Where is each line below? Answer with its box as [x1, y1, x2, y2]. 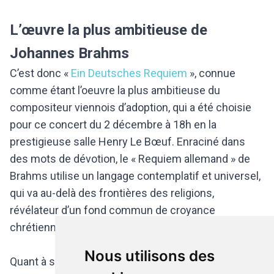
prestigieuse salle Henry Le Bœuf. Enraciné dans [10, 135, 245, 149]
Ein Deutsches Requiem [71, 67, 187, 80]
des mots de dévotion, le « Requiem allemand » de [10, 152, 250, 166]
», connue [187, 67, 235, 80]
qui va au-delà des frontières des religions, [10, 187, 214, 200]
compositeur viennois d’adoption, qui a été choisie [10, 101, 251, 114]
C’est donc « [10, 67, 71, 80]
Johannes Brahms [10, 45, 129, 62]
